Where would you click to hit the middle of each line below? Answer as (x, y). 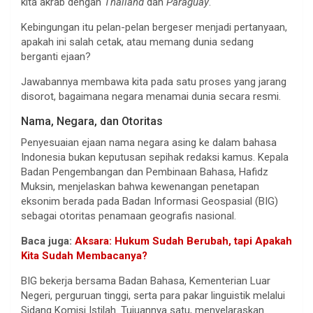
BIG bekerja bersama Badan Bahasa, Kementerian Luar (146, 281)
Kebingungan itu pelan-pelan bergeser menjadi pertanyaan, (154, 28)
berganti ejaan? (56, 57)
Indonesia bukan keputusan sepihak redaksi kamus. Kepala (155, 158)
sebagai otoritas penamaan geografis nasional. (129, 216)
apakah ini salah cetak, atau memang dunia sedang (137, 42)
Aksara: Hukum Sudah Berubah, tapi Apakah (183, 241)
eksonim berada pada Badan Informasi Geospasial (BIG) (150, 202)
